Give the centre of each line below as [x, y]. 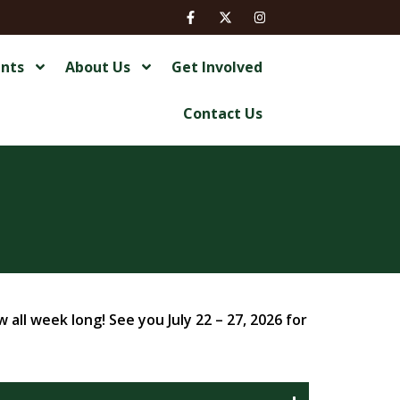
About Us [97, 67]
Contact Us [222, 113]
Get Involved [217, 67]
